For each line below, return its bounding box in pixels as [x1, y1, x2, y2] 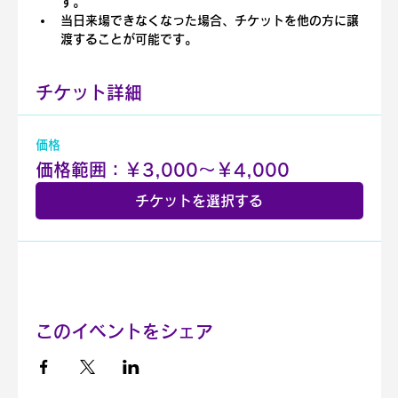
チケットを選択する [135, 193, 263, 208]
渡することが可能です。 [60, 32, 197, 45]
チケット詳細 [35, 83, 142, 101]
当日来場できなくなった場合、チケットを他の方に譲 [60, 13, 359, 27]
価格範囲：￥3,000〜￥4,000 [35, 160, 290, 179]
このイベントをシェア [35, 322, 213, 340]
